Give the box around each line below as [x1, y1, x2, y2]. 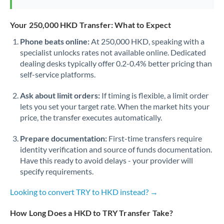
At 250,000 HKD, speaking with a [89, 36, 204, 46]
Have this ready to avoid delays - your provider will [20, 155, 193, 165]
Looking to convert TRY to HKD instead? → [10, 187, 158, 196]
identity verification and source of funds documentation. [20, 144, 212, 154]
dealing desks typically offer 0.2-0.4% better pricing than [20, 58, 212, 68]
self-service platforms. [20, 69, 95, 79]
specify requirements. [20, 166, 93, 176]
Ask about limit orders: [20, 90, 100, 100]
